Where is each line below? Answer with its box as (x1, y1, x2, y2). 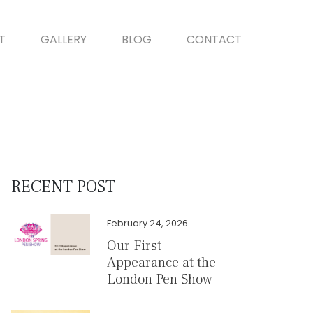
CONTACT (187, 31, 242, 48)
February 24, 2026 (106, 217, 188, 230)
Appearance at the (106, 254, 216, 272)
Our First (106, 237, 161, 255)
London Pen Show (106, 270, 212, 289)
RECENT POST (11, 176, 115, 198)
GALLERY (41, 31, 87, 48)
